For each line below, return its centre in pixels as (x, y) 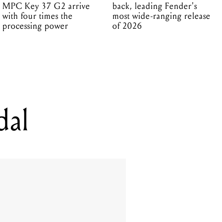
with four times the (38, 16)
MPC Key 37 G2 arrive (47, 6)
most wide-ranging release (161, 16)
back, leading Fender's (155, 6)
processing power (36, 26)
